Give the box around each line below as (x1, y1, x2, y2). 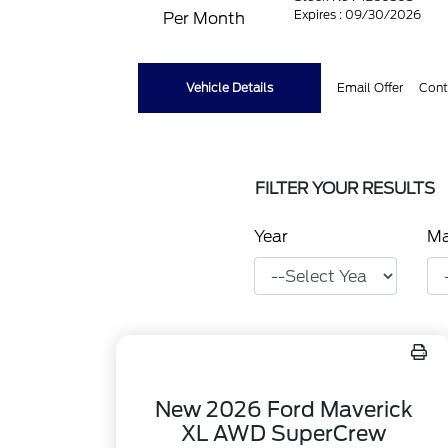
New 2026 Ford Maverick (154, 397, 413, 422)
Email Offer (337, 80, 404, 95)
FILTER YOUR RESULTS (255, 179, 435, 198)
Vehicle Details (186, 80, 274, 95)
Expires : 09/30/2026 (294, 6, 422, 22)
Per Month (163, 9, 246, 28)
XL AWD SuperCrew (181, 421, 387, 446)
